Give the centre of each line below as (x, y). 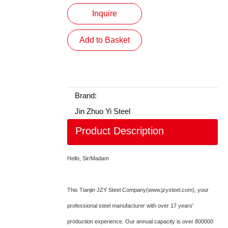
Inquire (105, 13)
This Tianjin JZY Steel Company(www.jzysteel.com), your (138, 190)
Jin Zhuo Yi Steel (103, 111)
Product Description (120, 131)
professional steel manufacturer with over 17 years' (130, 206)
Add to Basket (105, 40)
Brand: (86, 95)
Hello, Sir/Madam (88, 158)
